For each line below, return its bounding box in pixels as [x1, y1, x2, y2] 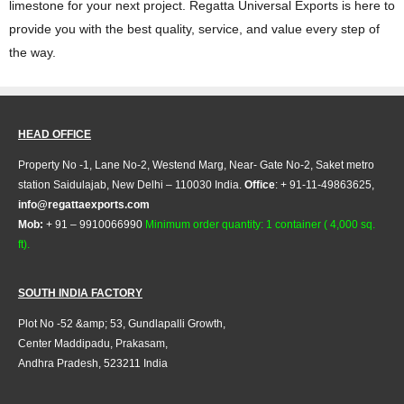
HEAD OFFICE [18, 128, 91, 142]
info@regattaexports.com [18, 198, 150, 212]
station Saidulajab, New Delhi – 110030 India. [18, 179, 244, 192]
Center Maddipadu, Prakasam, [18, 337, 168, 351]
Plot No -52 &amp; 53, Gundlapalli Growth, [18, 317, 225, 331]
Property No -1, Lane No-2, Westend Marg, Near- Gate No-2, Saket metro [18, 159, 374, 172]
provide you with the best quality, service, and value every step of [9, 22, 380, 37]
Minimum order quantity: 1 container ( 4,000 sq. [142, 218, 375, 232]
